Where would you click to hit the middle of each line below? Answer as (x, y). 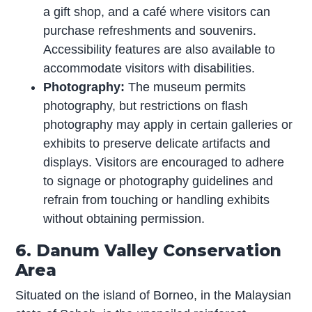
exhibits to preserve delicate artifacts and (157, 144)
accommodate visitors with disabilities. (149, 69)
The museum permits (186, 87)
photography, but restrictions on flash (146, 106)
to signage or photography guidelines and (158, 181)
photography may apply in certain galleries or (168, 125)
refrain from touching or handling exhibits (157, 200)
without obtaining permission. (124, 219)
